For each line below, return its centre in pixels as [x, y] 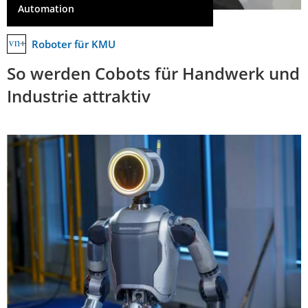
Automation [46, 9]
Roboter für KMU [74, 44]
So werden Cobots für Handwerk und [153, 73]
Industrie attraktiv [79, 96]
